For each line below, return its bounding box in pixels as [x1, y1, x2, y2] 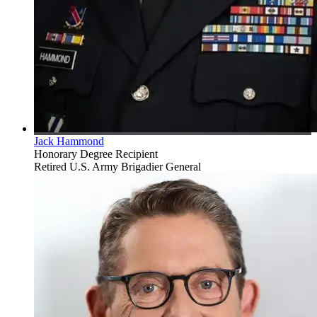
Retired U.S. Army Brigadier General [34, 161, 201, 173]
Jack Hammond [34, 135, 104, 148]
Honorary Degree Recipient [34, 148, 158, 161]
